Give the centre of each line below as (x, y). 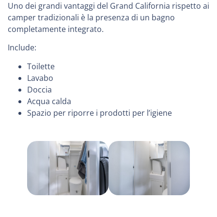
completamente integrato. (56, 29)
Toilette (41, 66)
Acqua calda (49, 101)
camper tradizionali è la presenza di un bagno (91, 17)
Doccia (39, 89)
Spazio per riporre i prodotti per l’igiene (100, 113)
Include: (22, 48)
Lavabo (40, 78)
